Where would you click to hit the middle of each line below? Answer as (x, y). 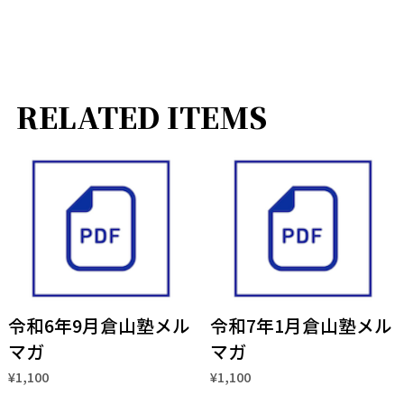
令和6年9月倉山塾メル (99, 326)
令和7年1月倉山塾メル (301, 326)
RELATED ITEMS (141, 117)
